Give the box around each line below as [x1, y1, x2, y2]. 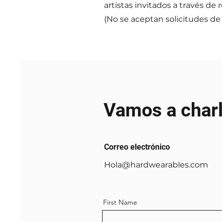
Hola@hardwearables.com [104, 160, 208, 169]
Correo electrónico [104, 142, 170, 152]
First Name [103, 198, 137, 207]
